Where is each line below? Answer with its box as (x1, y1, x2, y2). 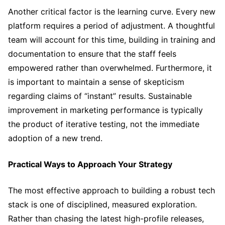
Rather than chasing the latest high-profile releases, (8, 213, 204, 223)
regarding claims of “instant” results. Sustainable (8, 90, 192, 101)
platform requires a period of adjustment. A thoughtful (8, 20, 215, 31)
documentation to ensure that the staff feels (8, 48, 176, 59)
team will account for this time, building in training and (8, 34, 215, 45)
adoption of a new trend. (8, 133, 102, 143)
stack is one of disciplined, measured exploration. (8, 199, 197, 209)
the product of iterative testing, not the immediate (8, 119, 199, 129)
